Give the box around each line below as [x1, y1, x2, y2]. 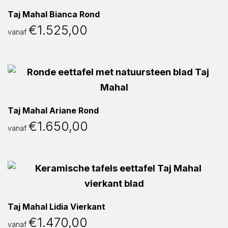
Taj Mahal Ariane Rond [8, 105, 99, 116]
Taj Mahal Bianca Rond [8, 9, 100, 19]
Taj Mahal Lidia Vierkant [8, 202, 105, 212]
